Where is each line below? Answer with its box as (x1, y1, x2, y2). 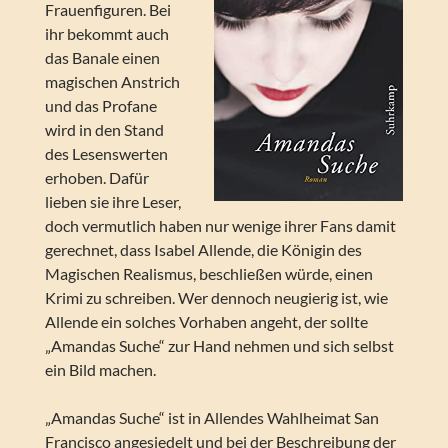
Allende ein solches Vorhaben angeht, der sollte (44, 312, 368, 332)
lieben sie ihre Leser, (44, 192, 181, 212)
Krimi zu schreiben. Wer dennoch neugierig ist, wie (44, 288, 388, 308)
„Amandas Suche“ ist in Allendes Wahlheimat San (44, 408, 379, 428)
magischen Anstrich (44, 72, 180, 92)
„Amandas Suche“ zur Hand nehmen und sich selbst (44, 336, 394, 356)
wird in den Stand (44, 120, 164, 140)
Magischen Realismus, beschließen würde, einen (44, 264, 373, 284)
